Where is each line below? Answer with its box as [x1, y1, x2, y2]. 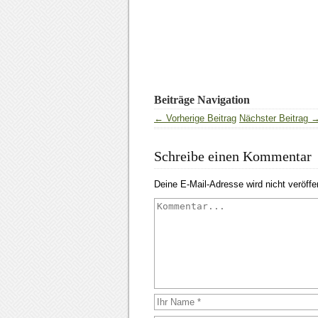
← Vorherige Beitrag [154, 113, 236, 124]
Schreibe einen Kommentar [154, 148, 312, 164]
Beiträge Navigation [154, 94, 250, 106]
